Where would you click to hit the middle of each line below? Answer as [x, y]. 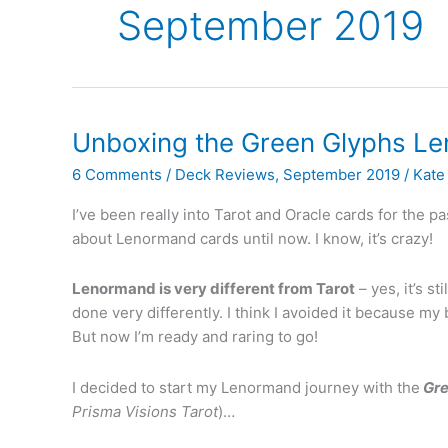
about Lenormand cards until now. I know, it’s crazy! [252, 239]
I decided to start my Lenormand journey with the [246, 387]
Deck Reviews [225, 175]
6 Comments [117, 175]
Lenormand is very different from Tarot [213, 289]
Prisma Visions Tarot [145, 411]
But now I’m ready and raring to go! [195, 337]
